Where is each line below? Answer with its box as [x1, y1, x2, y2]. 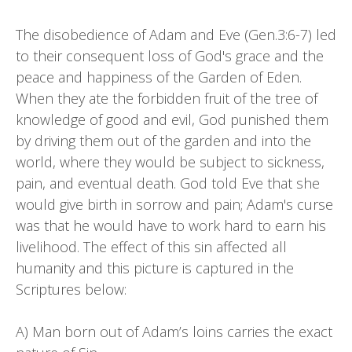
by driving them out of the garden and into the [16, 131, 311, 150]
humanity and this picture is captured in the [16, 258, 294, 277]
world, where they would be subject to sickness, [16, 152, 324, 171]
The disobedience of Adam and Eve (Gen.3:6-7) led [16, 25, 336, 44]
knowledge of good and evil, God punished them [16, 110, 328, 129]
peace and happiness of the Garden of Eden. [16, 68, 302, 86]
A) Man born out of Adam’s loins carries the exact [16, 322, 332, 341]
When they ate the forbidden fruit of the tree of [16, 89, 317, 108]
